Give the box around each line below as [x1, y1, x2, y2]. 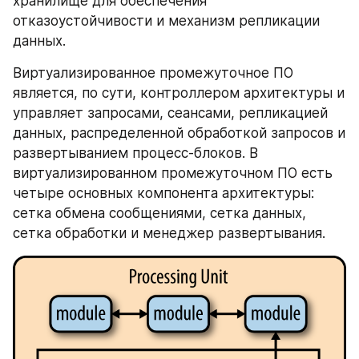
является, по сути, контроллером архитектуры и [13, 84, 345, 101]
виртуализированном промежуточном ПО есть [13, 164, 333, 181]
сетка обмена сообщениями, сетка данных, [13, 204, 306, 221]
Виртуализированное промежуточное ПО [13, 64, 293, 81]
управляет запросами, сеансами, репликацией [13, 104, 328, 121]
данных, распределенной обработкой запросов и [13, 124, 345, 141]
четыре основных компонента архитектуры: [13, 184, 314, 201]
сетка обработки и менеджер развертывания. [13, 224, 325, 241]
